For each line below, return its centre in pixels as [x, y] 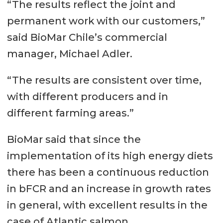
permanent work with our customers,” [106, 21]
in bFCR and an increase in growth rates [109, 188]
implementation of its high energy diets [110, 156]
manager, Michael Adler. [69, 54]
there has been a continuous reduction [108, 172]
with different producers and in [87, 96]
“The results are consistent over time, [104, 80]
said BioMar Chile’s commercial [87, 37]
